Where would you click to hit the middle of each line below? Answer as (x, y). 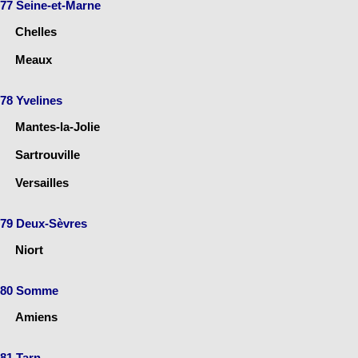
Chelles (36, 31)
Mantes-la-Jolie (58, 126)
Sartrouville (48, 154)
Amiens (36, 316)
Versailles (42, 182)
